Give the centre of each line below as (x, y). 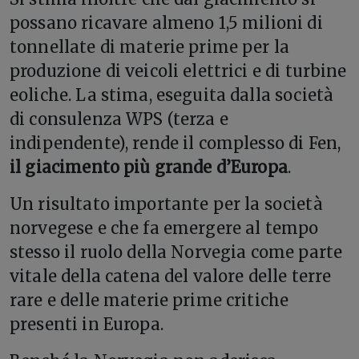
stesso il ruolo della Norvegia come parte (176, 252)
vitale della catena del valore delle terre (171, 276)
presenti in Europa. (87, 324)
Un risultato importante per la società (166, 204)
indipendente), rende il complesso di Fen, (175, 143)
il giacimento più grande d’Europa (149, 167)
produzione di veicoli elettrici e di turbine (178, 71)
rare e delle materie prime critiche (149, 300)
